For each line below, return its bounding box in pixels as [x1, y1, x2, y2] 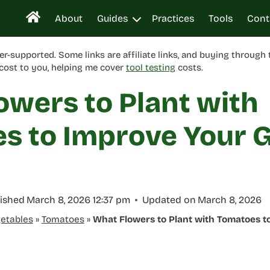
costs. [175, 62, 203, 73]
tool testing [126, 62, 175, 73]
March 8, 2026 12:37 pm [27, 194, 131, 206]
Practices [152, 12, 195, 24]
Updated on [142, 194, 196, 206]
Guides [97, 12, 128, 24]
